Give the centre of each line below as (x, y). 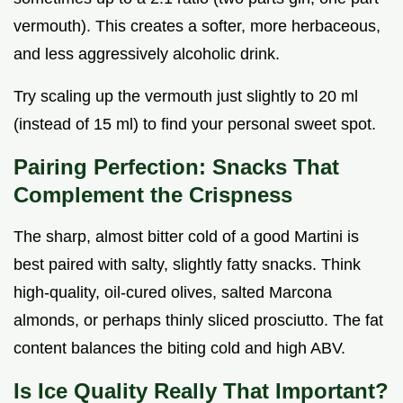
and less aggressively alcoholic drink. (147, 54)
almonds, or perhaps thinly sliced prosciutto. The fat (198, 320)
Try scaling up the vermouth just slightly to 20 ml (186, 96)
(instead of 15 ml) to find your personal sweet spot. (195, 124)
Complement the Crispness (153, 194)
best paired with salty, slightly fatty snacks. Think (187, 264)
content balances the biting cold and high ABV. (179, 348)
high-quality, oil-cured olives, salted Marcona (173, 292)
